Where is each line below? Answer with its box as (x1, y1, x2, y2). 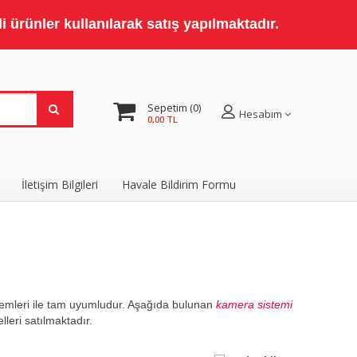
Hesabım (239, 107, 282, 121)
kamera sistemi (216, 298, 293, 311)
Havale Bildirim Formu (122, 177, 237, 192)
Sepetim (147, 100, 187, 115)
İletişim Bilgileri (22, 177, 99, 192)
